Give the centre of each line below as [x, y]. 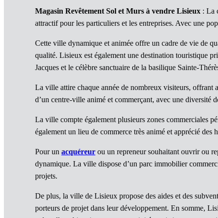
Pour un [48, 152]
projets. [46, 176]
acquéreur [78, 152]
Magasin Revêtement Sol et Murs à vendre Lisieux [118, 11]
